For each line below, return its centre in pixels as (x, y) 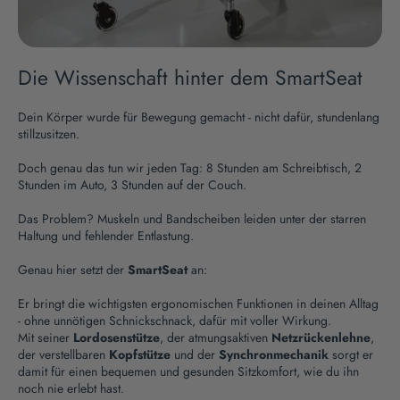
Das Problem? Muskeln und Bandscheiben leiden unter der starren (192, 218)
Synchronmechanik (274, 354)
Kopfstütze (140, 354)
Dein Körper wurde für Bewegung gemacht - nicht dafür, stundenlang (199, 117)
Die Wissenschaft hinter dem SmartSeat (190, 77)
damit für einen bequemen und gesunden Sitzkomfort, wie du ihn (188, 371)
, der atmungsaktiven (216, 337)
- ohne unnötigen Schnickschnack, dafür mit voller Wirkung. (175, 320)
